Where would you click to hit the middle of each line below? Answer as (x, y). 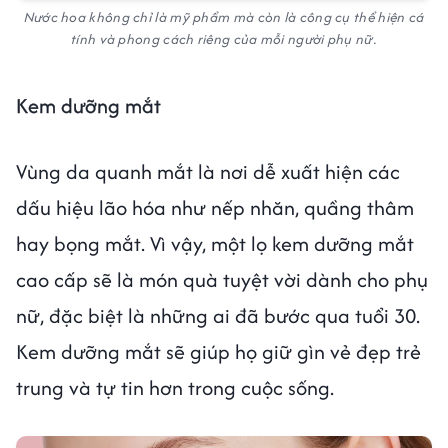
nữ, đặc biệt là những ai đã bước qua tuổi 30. (218, 316)
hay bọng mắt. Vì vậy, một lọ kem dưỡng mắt (215, 244)
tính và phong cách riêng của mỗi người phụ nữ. (224, 39)
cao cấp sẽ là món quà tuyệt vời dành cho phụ (222, 280)
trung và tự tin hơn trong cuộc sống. (175, 388)
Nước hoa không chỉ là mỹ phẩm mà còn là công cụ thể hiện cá (224, 17)
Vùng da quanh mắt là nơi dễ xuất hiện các (208, 172)
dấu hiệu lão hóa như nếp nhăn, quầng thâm (215, 208)
